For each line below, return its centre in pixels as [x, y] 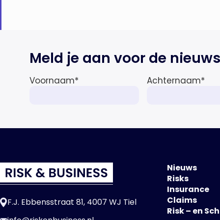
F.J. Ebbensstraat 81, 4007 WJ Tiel [72, 202]
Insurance [188, 189]
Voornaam [52, 81]
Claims [182, 200]
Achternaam [174, 81]
